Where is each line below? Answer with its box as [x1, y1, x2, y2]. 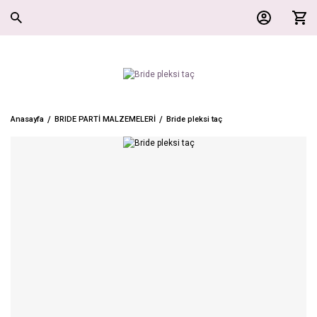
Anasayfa [11, 115, 44, 124]
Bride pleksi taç [166, 115, 222, 124]
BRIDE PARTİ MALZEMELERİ [54, 115, 156, 124]
